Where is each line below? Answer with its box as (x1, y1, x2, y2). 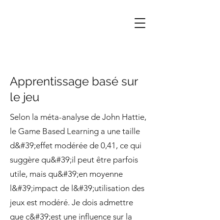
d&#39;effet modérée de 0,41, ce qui (10, 140, 141, 150)
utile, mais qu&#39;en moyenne (10, 169, 123, 179)
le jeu (10, 90, 39, 104)
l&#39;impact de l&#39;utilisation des (10, 183, 144, 193)
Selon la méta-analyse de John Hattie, (10, 112, 146, 122)
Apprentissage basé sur (10, 74, 137, 88)
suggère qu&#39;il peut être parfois (10, 155, 138, 165)
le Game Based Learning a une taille (10, 126, 140, 136)
